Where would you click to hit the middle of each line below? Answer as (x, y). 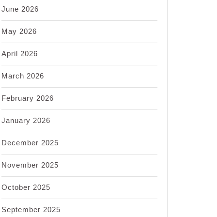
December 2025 (30, 143)
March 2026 (23, 76)
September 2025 (31, 209)
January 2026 (26, 120)
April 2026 (20, 54)
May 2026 (19, 31)
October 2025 (26, 187)
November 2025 (30, 165)
